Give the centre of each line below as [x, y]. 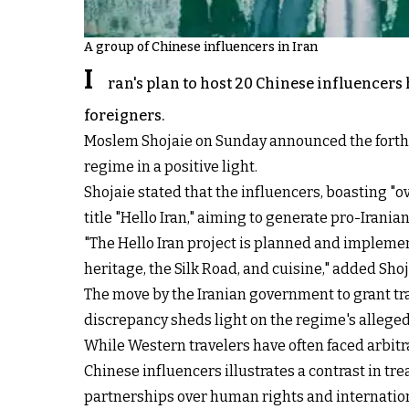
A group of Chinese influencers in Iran [201, 47]
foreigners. [124, 116]
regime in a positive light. [171, 167]
